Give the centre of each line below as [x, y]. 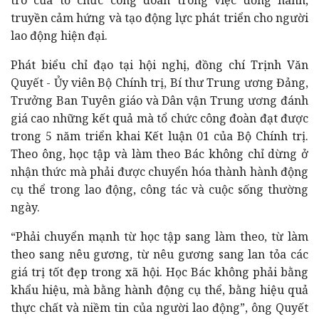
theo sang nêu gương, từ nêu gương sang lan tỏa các [159, 254]
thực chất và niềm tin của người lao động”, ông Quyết [159, 307]
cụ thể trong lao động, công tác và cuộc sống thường [159, 189]
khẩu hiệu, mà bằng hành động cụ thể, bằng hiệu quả [159, 289]
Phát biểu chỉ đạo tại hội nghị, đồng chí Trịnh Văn [159, 64]
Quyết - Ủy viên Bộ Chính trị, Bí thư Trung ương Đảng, [159, 82]
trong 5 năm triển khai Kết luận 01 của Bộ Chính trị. [159, 136]
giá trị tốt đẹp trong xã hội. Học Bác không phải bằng [159, 272]
